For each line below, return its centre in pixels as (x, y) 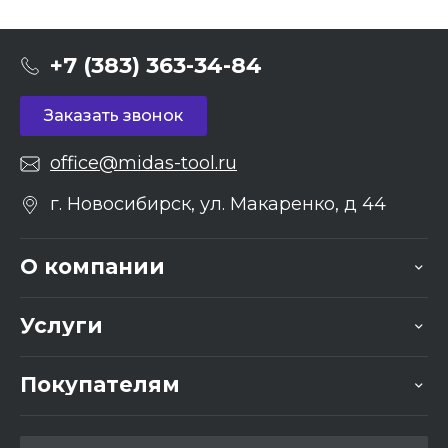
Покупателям (100, 385)
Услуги (61, 326)
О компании (92, 267)
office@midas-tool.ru (143, 163)
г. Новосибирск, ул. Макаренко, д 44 (218, 204)
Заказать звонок (113, 116)
